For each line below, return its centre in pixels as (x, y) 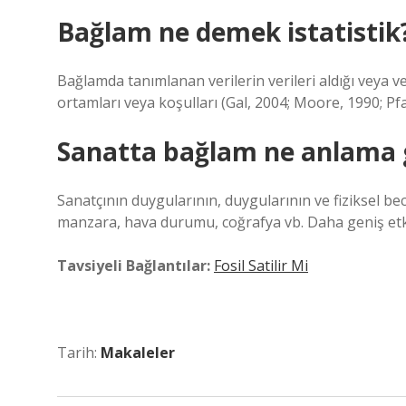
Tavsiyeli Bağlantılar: (134, 266)
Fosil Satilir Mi (261, 266)
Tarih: (79, 353)
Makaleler (138, 353)
